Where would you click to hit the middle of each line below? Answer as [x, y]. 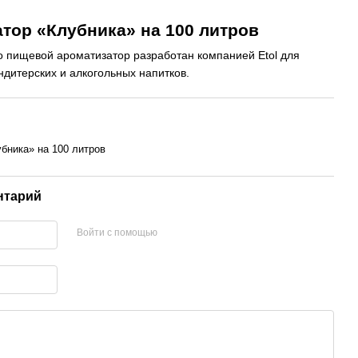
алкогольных [103, 73]
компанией [226, 55]
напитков [163, 73]
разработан [164, 55]
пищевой [30, 55]
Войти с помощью [117, 232]
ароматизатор [93, 55]
